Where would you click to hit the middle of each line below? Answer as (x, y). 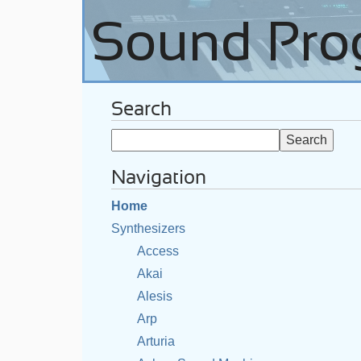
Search (141, 110)
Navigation (159, 178)
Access (158, 251)
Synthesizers (148, 228)
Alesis (155, 296)
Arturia (156, 341)
